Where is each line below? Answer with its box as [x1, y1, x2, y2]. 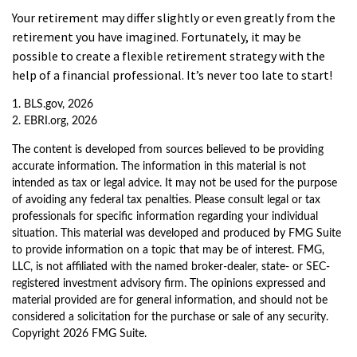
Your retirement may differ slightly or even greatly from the [12, 10, 335, 25]
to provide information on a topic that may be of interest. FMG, [12, 245, 324, 256]
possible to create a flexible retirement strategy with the [12, 48, 325, 64]
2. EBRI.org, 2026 [12, 116, 97, 127]
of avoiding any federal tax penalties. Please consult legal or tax [12, 194, 320, 206]
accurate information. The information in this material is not [12, 161, 306, 172]
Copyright [12, 328, 63, 339]
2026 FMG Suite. [63, 328, 147, 339]
